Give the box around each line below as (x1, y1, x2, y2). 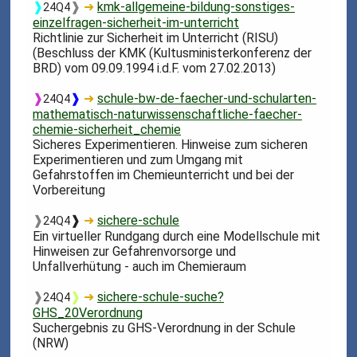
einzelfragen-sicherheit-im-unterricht (33, 14, 240, 30)
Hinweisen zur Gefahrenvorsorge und (33, 243, 237, 259)
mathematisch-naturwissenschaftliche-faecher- (33, 106, 303, 122)
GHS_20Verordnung (33, 304, 143, 320)
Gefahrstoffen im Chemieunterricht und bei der (33, 167, 295, 182)
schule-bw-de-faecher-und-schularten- (97, 90, 317, 106)
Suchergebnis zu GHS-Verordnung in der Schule (33, 320, 296, 335)
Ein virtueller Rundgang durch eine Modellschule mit (33, 228, 321, 244)
